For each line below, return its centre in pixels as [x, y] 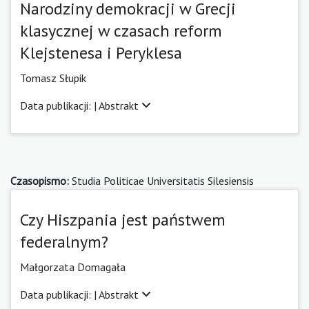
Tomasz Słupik [53, 78]
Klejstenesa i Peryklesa [101, 52]
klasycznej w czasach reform [121, 30]
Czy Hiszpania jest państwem [123, 219]
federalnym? [64, 241]
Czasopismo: [40, 180]
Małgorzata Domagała [73, 267]
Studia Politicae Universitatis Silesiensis [161, 180]
